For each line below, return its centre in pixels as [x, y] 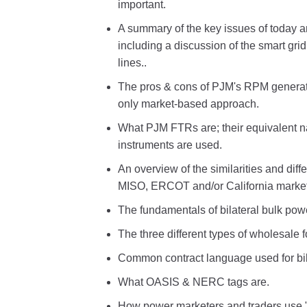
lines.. [132, 63]
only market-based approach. [188, 104]
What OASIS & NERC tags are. [194, 282]
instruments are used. [170, 145]
